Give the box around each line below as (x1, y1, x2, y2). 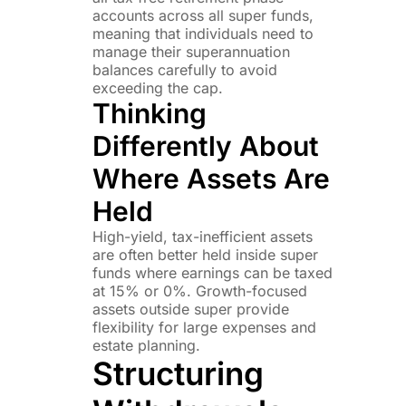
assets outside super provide (92, 299, 289, 318)
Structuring (92, 353, 264, 392)
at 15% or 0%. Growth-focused (92, 281, 307, 300)
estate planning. (92, 335, 200, 354)
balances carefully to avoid (92, 60, 277, 79)
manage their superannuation (92, 42, 290, 61)
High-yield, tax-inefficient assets (92, 227, 313, 246)
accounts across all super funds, (92, 5, 314, 24)
